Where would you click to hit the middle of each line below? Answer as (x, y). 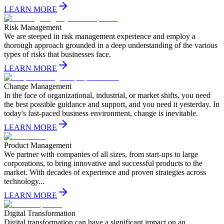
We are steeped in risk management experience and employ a (100, 36)
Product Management (38, 145)
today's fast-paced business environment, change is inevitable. (101, 113)
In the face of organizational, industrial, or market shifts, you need (107, 95)
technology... (24, 181)
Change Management (38, 86)
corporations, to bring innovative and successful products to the (103, 163)
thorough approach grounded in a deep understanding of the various (111, 45)
